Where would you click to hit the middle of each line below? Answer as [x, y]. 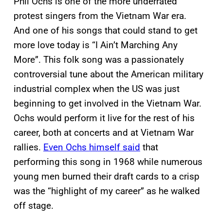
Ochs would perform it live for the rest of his [104, 118]
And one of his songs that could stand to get [106, 31]
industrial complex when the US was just [97, 89]
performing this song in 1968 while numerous [108, 162]
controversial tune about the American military [109, 74]
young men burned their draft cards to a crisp [107, 177]
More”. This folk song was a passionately [99, 60]
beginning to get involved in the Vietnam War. [108, 104]
